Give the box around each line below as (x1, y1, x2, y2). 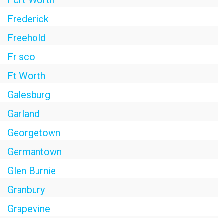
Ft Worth (7, 70, 45, 82)
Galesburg (7, 89, 50, 101)
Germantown (7, 146, 62, 158)
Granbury (7, 184, 45, 196)
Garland (7, 108, 39, 120)
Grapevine (7, 203, 50, 215)
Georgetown (7, 127, 60, 139)
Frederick (7, 13, 49, 25)
